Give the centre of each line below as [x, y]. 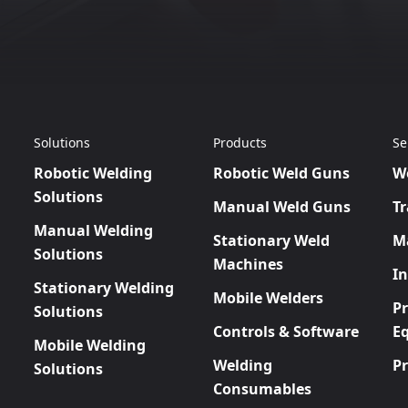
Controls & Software [286, 331]
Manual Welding [94, 230]
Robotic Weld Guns [281, 173]
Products [240, 142]
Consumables [262, 388]
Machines [248, 264]
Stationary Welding [104, 287]
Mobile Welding [90, 345]
